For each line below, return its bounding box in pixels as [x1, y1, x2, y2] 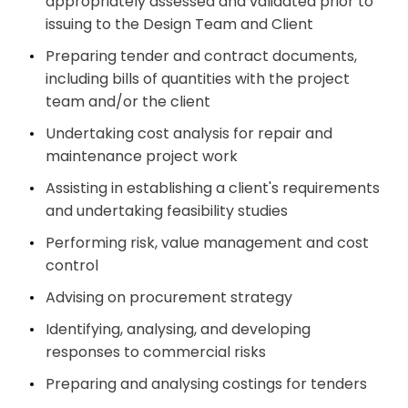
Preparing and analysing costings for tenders [46, 373, 367, 395]
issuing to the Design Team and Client [46, 14, 313, 36]
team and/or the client [46, 91, 210, 113]
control [46, 255, 98, 277]
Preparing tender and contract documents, [46, 46, 357, 67]
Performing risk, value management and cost [46, 232, 369, 254]
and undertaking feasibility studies [46, 200, 288, 222]
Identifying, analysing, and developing [46, 319, 311, 341]
